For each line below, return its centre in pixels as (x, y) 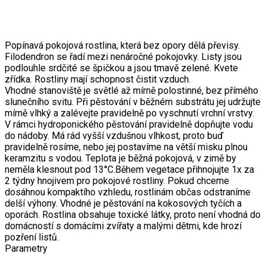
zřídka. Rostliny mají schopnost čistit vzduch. (98, 79)
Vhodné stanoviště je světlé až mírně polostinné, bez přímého (132, 90)
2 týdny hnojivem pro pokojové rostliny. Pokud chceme (117, 180)
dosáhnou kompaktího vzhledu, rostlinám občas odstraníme (128, 192)
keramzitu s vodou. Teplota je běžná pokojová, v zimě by (121, 158)
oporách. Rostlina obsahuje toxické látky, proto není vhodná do (133, 214)
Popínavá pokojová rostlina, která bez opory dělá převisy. (122, 45)
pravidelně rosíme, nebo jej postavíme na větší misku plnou (126, 147)
